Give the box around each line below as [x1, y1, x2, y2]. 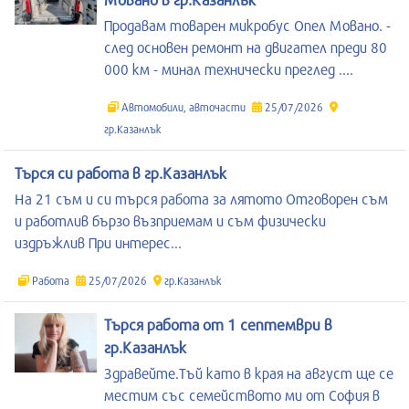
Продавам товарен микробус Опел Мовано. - [104, 16, 391, 34]
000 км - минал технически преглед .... [104, 59, 353, 78]
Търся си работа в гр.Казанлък [15, 163, 226, 183]
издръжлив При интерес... [15, 233, 182, 251]
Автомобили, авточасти [119, 100, 248, 113]
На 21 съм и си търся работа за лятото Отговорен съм [15, 189, 388, 207]
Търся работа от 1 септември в [104, 314, 332, 334]
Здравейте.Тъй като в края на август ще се [104, 363, 393, 382]
